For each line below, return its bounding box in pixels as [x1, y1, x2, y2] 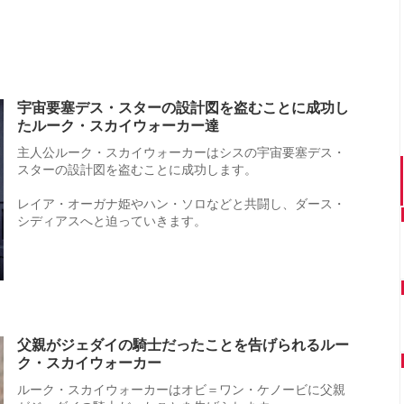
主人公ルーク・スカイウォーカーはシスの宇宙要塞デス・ [17, 145, 345, 161]
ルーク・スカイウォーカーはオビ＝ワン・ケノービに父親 [17, 382, 345, 398]
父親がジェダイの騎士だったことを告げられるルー [17, 337, 349, 353]
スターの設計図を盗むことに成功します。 [17, 162, 257, 178]
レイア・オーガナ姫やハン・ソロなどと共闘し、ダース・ [17, 197, 345, 212]
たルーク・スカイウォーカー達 [17, 118, 219, 134]
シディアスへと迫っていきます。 [17, 214, 207, 229]
